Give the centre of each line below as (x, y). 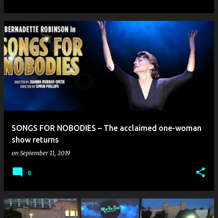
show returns (35, 140)
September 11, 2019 (45, 153)
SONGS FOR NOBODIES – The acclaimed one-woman (107, 128)
